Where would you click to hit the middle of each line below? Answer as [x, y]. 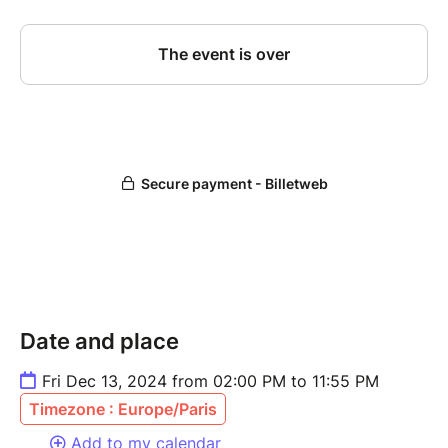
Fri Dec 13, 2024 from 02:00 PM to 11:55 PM [210, 381]
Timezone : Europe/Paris [123, 409]
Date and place [99, 341]
